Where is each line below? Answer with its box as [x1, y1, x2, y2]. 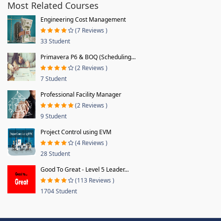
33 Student [40, 37, 70, 45]
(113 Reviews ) [75, 176, 114, 184]
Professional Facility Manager [40, 90, 121, 99]
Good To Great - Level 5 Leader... [40, 165, 129, 174]
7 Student [40, 74, 67, 83]
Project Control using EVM [40, 127, 111, 136]
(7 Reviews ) [75, 26, 108, 35]
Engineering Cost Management [40, 15, 126, 24]
